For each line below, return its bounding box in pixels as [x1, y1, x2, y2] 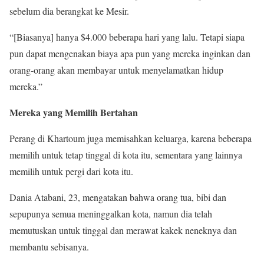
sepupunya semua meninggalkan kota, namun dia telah [9, 207, 212, 220]
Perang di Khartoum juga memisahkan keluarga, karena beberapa [9, 132, 252, 145]
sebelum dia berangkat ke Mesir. [9, 5, 129, 18]
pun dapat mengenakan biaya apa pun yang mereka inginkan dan [9, 47, 250, 60]
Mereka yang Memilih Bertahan [9, 105, 138, 120]
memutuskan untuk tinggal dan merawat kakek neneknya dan [9, 224, 237, 237]
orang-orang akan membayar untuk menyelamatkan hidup [9, 64, 223, 77]
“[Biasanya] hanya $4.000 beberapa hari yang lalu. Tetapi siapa [9, 31, 245, 44]
